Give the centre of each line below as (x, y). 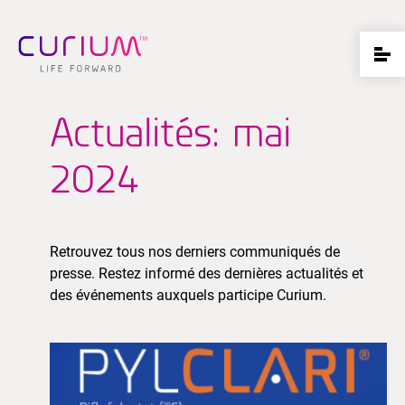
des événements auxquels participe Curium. (188, 295)
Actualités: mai (170, 131)
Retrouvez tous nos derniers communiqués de (195, 252)
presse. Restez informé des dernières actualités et (207, 273)
